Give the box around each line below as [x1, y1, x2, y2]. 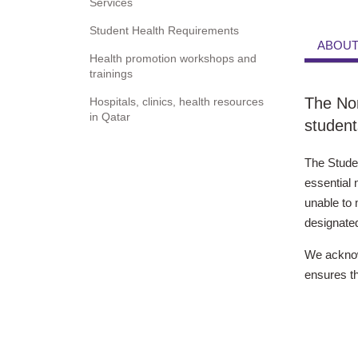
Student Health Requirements [89, 23, 239, 37]
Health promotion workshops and [89, 51, 257, 65]
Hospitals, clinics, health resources [89, 94, 264, 108]
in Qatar [89, 109, 130, 123]
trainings [89, 66, 133, 80]
